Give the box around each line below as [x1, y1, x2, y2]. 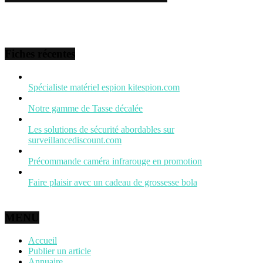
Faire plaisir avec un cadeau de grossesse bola [28, 177, 197, 188]
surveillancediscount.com [28, 135, 122, 146]
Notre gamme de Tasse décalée [28, 103, 143, 114]
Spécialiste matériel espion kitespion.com [28, 82, 180, 93]
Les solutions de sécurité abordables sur [28, 124, 174, 135]
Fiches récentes [5, 48, 75, 60]
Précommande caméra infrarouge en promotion [28, 156, 202, 167]
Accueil [28, 235, 57, 245]
